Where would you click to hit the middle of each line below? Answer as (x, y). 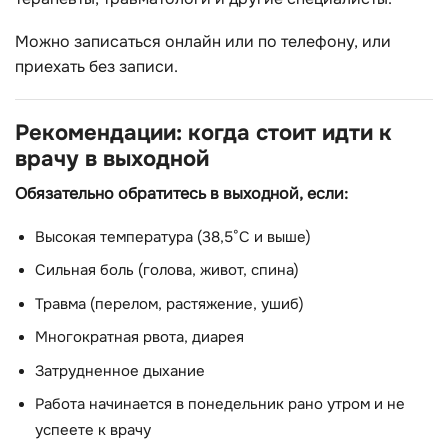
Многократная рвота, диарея (139, 338)
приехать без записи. (96, 67)
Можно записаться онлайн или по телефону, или (203, 42)
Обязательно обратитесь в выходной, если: (181, 194)
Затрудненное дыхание (120, 371)
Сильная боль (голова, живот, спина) (167, 271)
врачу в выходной (112, 159)
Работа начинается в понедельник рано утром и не (220, 404)
